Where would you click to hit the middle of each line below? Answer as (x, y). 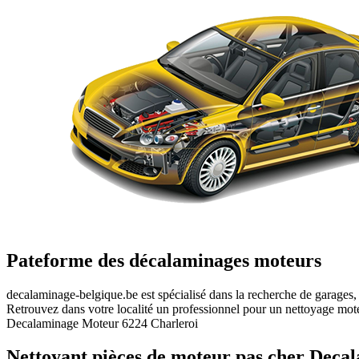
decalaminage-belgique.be (72, 294)
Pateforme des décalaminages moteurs (164, 260)
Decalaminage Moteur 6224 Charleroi (102, 323)
